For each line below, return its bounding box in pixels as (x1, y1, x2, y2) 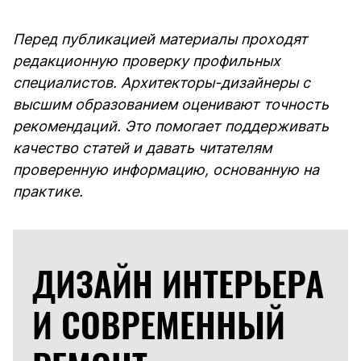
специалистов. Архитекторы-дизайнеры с (13, 74, 310, 92)
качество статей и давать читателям (13, 139, 272, 157)
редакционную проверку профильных (13, 52, 280, 70)
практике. (13, 183, 83, 201)
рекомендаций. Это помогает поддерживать (13, 118, 329, 135)
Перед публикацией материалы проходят (13, 31, 308, 48)
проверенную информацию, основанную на (13, 161, 319, 179)
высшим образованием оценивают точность (13, 96, 329, 114)
